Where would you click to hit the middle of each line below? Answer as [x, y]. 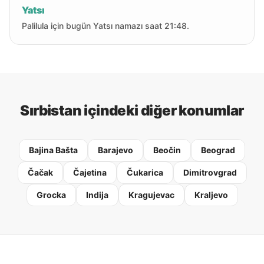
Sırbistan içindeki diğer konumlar [132, 110]
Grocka [51, 195]
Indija [97, 195]
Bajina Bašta [53, 150]
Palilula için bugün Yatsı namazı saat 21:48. [105, 26]
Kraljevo [211, 195]
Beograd [218, 150]
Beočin [167, 150]
